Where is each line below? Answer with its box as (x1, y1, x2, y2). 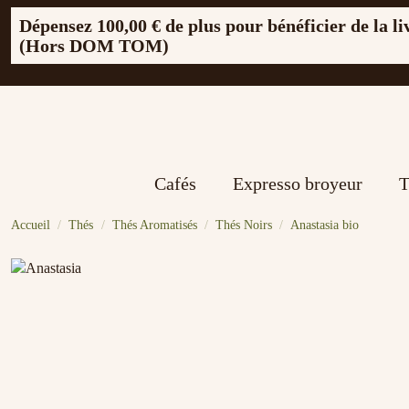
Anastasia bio (289, 218, 359, 232)
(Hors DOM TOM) (19, 36, 169, 56)
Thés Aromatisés (111, 218, 197, 232)
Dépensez (19, 16, 97, 36)
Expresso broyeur (233, 173, 362, 194)
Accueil (11, 218, 50, 232)
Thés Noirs (215, 218, 273, 232)
